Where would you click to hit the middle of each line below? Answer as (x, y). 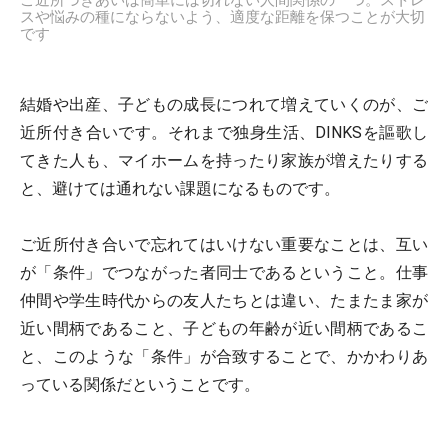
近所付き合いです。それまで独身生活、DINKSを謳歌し (224, 133)
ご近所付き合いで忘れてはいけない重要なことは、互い (224, 245)
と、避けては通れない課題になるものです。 (180, 189)
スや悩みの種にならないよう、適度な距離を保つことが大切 (222, 17)
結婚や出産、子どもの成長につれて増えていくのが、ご (224, 105)
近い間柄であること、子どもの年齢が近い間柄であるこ (224, 329)
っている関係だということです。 (140, 385)
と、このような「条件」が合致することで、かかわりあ (224, 357)
